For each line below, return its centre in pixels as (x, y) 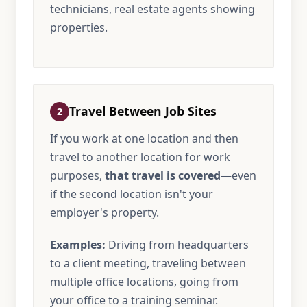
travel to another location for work (140, 157)
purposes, (77, 175)
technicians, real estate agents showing (152, 9)
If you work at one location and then (144, 138)
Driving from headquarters (177, 245)
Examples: (78, 245)
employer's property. (105, 212)
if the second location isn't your (132, 194)
